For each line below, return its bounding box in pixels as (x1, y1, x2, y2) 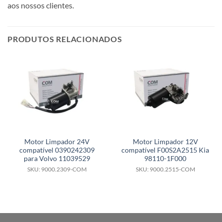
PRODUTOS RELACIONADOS (7, 34, 122, 44)
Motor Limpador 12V (132, 138, 198, 146)
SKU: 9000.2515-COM (135, 166, 195, 173)
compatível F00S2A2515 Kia (121, 146, 209, 155)
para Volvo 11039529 (23, 155, 90, 163)
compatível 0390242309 (19, 146, 95, 155)
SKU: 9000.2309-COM (27, 166, 87, 173)
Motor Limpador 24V (24, 138, 90, 146)
